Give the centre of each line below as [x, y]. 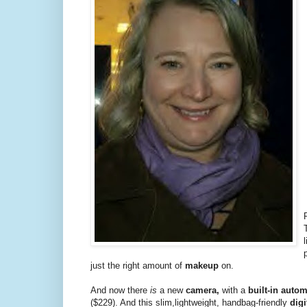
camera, [204, 290]
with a [235, 290]
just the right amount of [138, 265]
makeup [202, 265]
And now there [120, 290]
